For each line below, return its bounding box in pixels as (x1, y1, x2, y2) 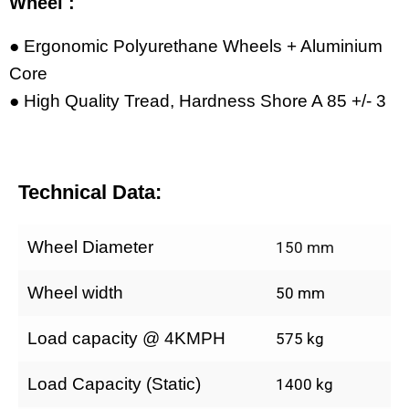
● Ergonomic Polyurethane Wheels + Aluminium (9, 37, 383, 57)
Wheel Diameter (27, 236, 153, 257)
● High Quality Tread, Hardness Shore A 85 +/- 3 (9, 91, 386, 111)
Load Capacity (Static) (27, 373, 201, 393)
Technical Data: (18, 180, 162, 204)
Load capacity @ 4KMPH (27, 328, 225, 348)
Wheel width (27, 282, 123, 302)
